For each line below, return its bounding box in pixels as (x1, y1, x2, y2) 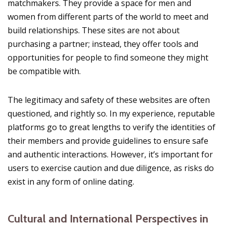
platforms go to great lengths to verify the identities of (8, 122, 215, 133)
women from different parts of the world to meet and (8, 11, 208, 23)
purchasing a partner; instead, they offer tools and (8, 38, 198, 50)
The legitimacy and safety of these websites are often (8, 94, 210, 106)
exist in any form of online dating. (8, 176, 134, 188)
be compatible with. (8, 66, 81, 77)
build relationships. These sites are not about (8, 25, 180, 36)
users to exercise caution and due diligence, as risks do (8, 162, 214, 174)
